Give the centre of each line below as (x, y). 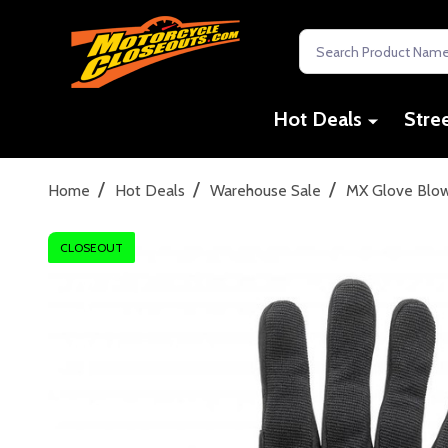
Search (322, 41)
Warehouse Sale (265, 190)
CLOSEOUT (91, 247)
